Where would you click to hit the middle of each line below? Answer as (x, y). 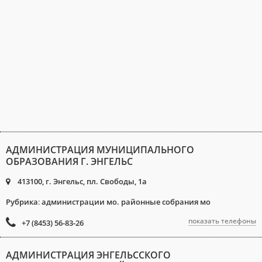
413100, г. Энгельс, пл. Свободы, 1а (81, 181)
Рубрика (22, 202)
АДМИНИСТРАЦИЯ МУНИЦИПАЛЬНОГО (100, 150)
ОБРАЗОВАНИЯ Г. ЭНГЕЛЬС (69, 161)
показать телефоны (222, 221)
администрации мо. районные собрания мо (126, 202)
